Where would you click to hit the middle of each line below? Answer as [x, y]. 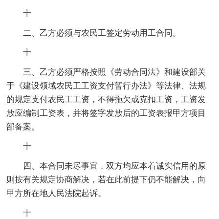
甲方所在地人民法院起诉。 [56, 194]
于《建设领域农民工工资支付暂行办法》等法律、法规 [106, 86]
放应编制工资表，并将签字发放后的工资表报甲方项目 [106, 113]
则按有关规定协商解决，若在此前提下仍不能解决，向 [106, 180]
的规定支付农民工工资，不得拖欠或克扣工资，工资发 [106, 100]
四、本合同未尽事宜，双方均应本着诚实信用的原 [115, 166]
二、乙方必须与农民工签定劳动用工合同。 [102, 33]
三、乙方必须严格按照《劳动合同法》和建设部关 [115, 72]
